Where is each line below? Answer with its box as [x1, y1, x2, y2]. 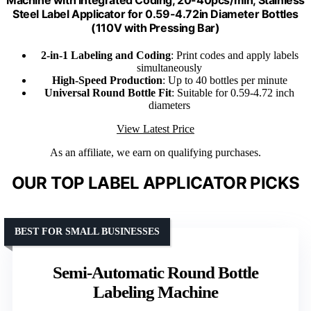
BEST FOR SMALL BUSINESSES [15, 226, 160, 237]
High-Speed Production [51, 74, 162, 87]
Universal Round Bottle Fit [44, 87, 171, 99]
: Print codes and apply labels [170, 49, 299, 62]
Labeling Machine [93, 283, 218, 302]
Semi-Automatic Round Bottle [53, 263, 258, 283]
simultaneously [137, 62, 202, 74]
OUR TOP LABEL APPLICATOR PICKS [11, 173, 300, 194]
